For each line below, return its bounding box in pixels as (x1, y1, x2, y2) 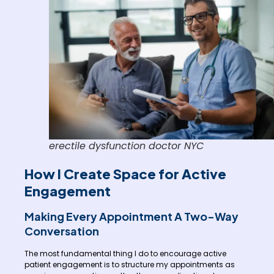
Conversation (24, 224, 99, 239)
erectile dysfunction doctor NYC (49, 139, 204, 154)
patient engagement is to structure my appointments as (24, 259, 235, 270)
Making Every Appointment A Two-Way (24, 209, 239, 224)
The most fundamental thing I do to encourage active (24, 248, 226, 259)
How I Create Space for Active (24, 165, 226, 183)
